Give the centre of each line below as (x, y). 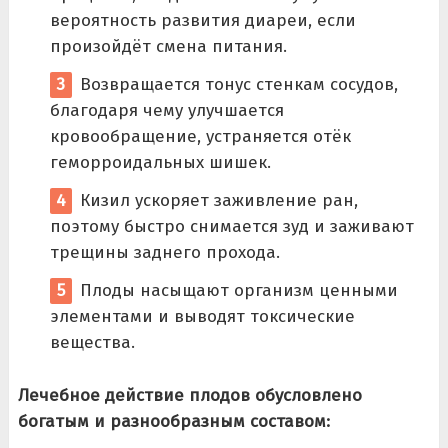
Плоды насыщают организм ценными (238, 290)
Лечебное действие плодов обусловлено (189, 395)
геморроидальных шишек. (160, 162)
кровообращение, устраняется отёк (200, 136)
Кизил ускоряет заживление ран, (218, 200)
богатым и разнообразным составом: (173, 421)
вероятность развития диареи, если (202, 20)
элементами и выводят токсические (202, 316)
